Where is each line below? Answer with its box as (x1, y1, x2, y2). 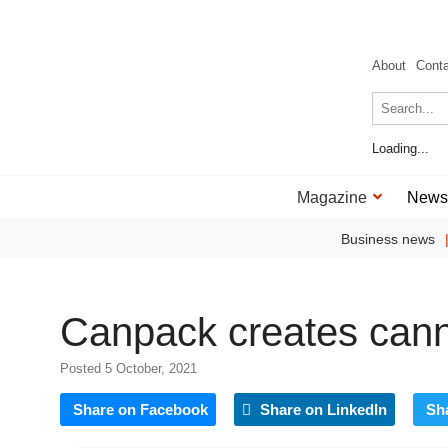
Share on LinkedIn (256, 401, 387, 418)
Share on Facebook (73, 401, 208, 418)
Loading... (372, 141, 429, 156)
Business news (340, 231, 435, 247)
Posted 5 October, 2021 (60, 361, 197, 376)
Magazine (296, 189, 367, 206)
